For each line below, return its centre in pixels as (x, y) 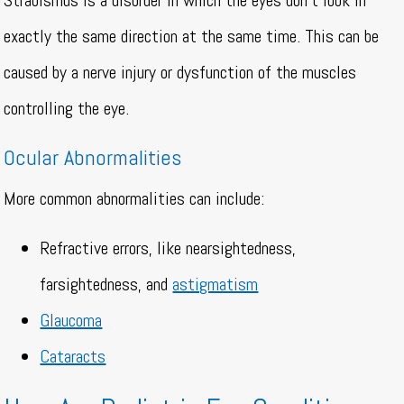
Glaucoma (71, 321)
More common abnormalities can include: (134, 199)
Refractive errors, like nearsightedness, (168, 248)
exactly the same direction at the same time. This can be (192, 37)
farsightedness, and (106, 285)
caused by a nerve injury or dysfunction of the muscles (180, 73)
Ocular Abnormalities (96, 158)
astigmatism (216, 285)
